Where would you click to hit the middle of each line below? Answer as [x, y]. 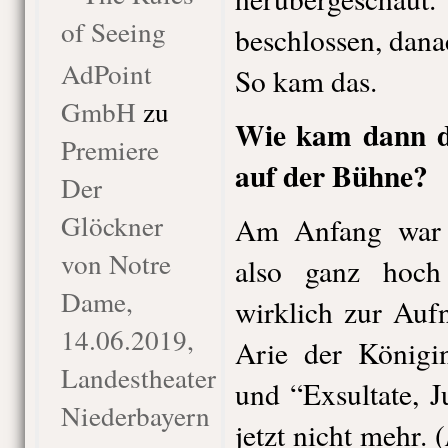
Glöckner [111, 225]
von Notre [115, 263]
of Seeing [113, 31]
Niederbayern [135, 415]
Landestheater [138, 377]
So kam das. [305, 80]
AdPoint [106, 73]
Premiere [109, 149]
